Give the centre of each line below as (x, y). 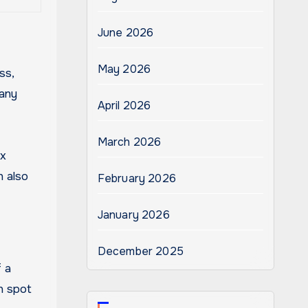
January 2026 (133, 215)
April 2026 (124, 106)
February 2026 (137, 178)
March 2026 (129, 142)
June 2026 (125, 33)
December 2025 (141, 251)
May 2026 (124, 69)
